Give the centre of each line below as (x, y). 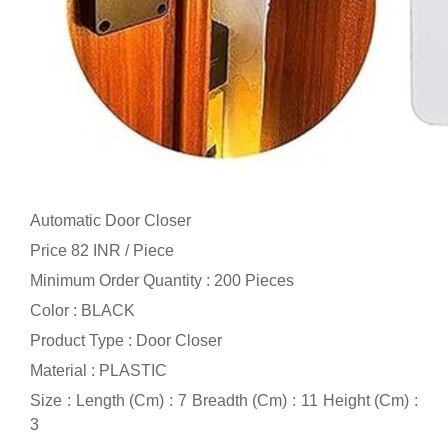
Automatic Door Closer (110, 220)
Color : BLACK (82, 311)
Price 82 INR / (81, 250)
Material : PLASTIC (98, 371)
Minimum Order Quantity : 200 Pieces (162, 281)
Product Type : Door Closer (126, 341)
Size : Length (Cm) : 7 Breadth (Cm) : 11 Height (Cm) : (224, 401)
